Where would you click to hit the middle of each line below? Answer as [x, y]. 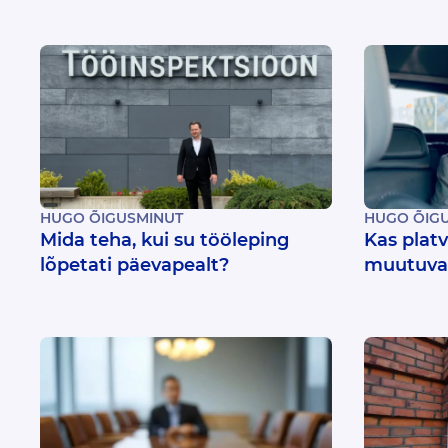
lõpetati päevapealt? [134, 265]
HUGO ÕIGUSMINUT [111, 218]
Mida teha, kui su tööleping [164, 240]
